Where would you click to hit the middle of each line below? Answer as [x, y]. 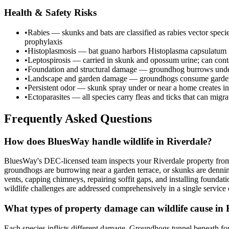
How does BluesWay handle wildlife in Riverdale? [108, 141]
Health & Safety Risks [50, 13]
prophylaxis [43, 41]
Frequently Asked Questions [78, 118]
